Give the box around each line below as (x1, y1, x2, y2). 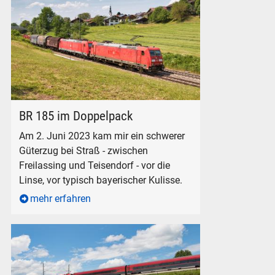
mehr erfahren (30, 192, 91, 204)
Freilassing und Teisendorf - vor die (19, 159, 171, 171)
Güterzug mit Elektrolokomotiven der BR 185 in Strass (10, 100, 242, 112)
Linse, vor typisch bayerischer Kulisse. (19, 174, 183, 186)
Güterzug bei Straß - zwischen (19, 144, 149, 157)
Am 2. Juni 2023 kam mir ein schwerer (19, 130, 185, 142)
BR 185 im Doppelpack (19, 109, 133, 124)
